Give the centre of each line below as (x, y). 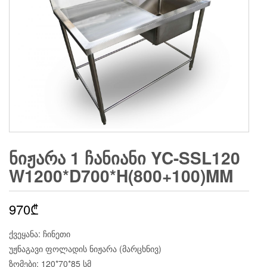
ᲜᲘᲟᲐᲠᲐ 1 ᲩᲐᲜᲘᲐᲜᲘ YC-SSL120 (125, 157)
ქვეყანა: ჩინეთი (40, 233)
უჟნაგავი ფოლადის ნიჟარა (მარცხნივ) (85, 248)
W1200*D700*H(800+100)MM (121, 175)
